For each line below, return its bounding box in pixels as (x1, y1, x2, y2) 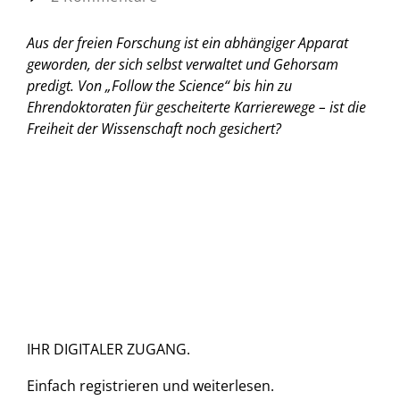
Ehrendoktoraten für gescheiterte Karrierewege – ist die (27, 96, 366, 117)
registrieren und (79, 376, 189, 396)
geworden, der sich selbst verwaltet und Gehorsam (27, 54, 338, 74)
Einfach (27, 376, 79, 396)
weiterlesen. (193, 376, 274, 396)
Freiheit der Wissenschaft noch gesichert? (27, 118, 281, 138)
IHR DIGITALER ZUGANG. (27, 338, 190, 359)
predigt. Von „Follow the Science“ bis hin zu (27, 75, 292, 96)
